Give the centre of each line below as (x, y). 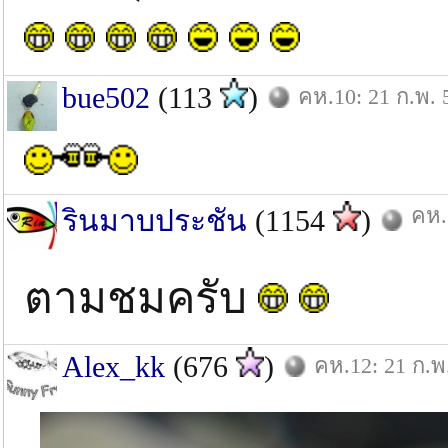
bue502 (106, 97)
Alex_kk (113, 366)
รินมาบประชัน (154, 220)
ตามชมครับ (141, 298)
